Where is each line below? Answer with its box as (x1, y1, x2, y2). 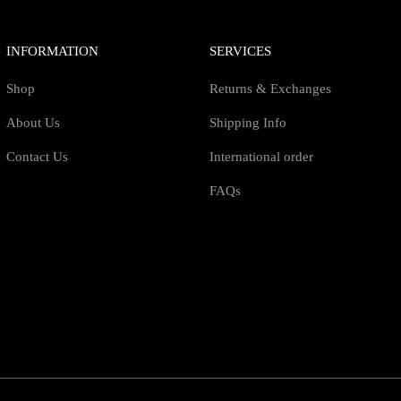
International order (209, 149, 313, 164)
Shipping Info (209, 115, 286, 130)
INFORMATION (6, 44, 98, 58)
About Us (6, 115, 60, 130)
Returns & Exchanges (209, 81, 331, 96)
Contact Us (6, 149, 68, 164)
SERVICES (209, 44, 271, 58)
